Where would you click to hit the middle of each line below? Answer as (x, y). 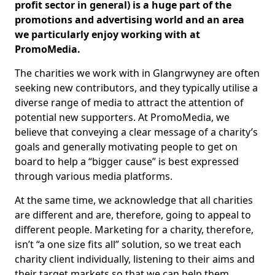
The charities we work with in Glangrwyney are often (137, 73)
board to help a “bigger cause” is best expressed (127, 161)
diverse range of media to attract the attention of (129, 103)
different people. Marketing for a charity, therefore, (134, 230)
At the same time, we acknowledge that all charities (134, 200)
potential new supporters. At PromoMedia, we (122, 117)
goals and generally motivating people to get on (126, 147)
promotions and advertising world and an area (130, 20)
